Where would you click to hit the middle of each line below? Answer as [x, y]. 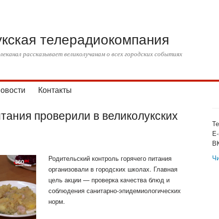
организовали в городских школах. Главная [113, 169]
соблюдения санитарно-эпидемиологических [115, 190]
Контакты [55, 90]
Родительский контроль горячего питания [110, 158]
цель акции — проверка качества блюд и [109, 179]
